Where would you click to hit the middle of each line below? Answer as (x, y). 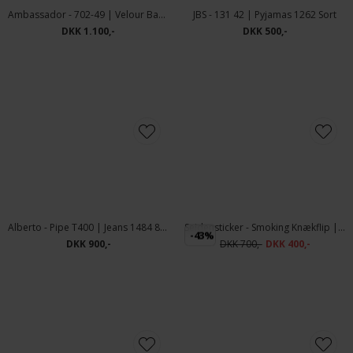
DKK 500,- (265, 31)
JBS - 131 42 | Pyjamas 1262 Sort (265, 15)
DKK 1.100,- (88, 31)
